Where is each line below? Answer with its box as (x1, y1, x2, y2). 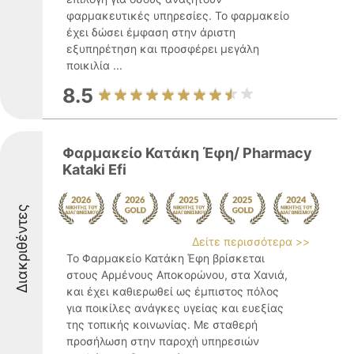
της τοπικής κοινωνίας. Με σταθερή (66, 318, 258, 331)
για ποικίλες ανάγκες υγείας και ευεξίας (66, 301, 284, 314)
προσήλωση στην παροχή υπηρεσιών (66, 334, 259, 348)
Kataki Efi (62, 161, 126, 178)
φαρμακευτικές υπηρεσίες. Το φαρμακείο (66, 9, 289, 22)
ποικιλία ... (66, 58, 122, 72)
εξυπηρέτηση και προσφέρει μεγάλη (66, 42, 259, 55)
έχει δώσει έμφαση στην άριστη (66, 25, 235, 39)
